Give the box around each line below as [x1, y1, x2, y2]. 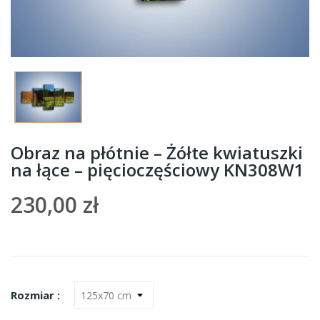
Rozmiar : [11, 288, 60, 303]
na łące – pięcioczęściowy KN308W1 [11, 158, 304, 182]
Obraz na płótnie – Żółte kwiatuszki [11, 141, 303, 165]
